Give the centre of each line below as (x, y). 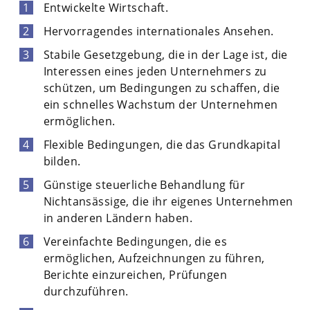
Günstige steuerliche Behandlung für (144, 184)
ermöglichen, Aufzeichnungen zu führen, (154, 258)
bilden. (62, 161)
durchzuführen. (86, 291)
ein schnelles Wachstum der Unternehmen (161, 104)
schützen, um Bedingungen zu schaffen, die (162, 88)
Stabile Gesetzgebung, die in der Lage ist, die (165, 54)
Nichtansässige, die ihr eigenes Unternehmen (168, 201)
